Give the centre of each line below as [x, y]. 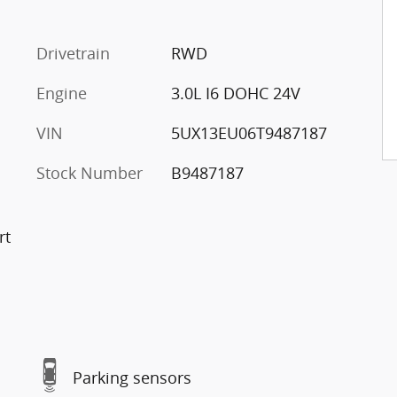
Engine [62, 93]
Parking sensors [132, 378]
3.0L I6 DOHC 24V [235, 93]
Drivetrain [73, 53]
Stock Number [90, 172]
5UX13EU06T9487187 [249, 132]
